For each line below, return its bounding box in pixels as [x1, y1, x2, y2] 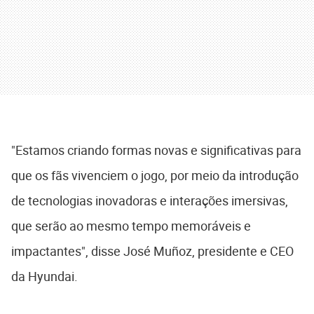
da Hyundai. [11, 267, 78, 285]
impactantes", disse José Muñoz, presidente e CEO [11, 242, 294, 259]
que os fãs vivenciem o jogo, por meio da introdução [11, 166, 299, 184]
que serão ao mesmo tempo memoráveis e [11, 217, 251, 234]
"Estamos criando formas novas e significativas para [11, 141, 301, 158]
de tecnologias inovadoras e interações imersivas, [11, 191, 288, 209]
